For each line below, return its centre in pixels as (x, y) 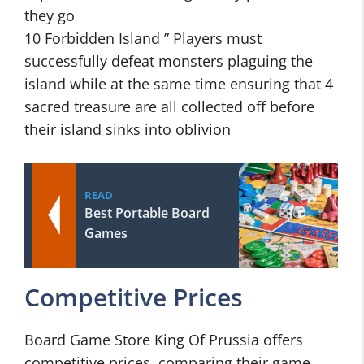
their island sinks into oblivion (128, 129)
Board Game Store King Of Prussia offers (164, 340)
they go (50, 15)
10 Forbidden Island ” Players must (143, 38)
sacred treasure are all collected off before (169, 106)
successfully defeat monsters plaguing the (169, 61)
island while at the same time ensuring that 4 (179, 84)
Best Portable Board (147, 213)
